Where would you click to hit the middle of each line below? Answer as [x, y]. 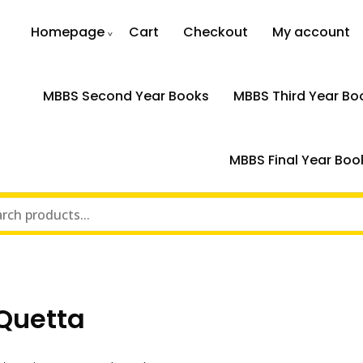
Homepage [68, 32]
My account [312, 32]
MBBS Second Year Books [126, 96]
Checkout [216, 32]
